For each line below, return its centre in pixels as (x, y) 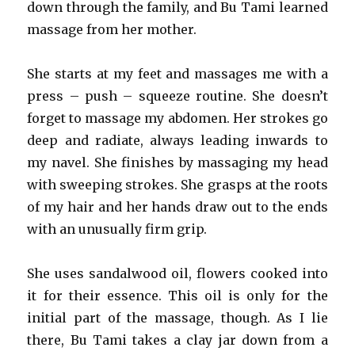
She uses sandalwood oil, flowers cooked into (177, 274)
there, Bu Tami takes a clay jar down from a (177, 340)
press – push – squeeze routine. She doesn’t (177, 96)
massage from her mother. (112, 30)
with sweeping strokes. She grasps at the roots (177, 185)
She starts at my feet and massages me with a (177, 74)
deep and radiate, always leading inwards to (177, 141)
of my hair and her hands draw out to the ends (177, 207)
